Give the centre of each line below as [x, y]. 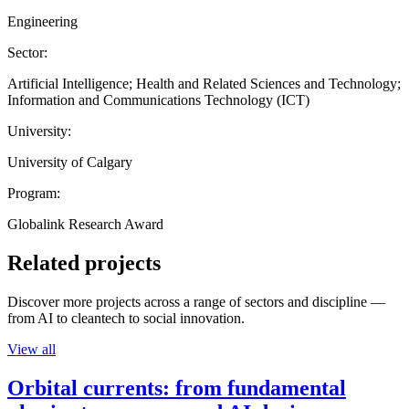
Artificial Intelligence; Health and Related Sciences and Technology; [204, 83]
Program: [34, 193]
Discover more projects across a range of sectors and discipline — [196, 301]
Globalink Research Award [85, 224]
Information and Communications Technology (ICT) [158, 100]
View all [31, 349]
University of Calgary [70, 162]
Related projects [84, 262]
